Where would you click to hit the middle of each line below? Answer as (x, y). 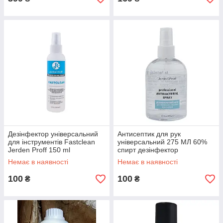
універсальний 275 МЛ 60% (162, 142)
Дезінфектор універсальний (53, 134)
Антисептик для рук (149, 134)
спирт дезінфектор (148, 150)
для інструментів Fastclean (52, 142)
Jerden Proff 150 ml (39, 150)
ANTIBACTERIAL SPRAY (157, 158)
